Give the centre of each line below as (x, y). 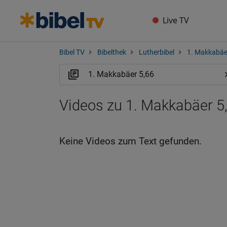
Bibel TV (72, 52)
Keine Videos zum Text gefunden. (130, 141)
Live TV (176, 20)
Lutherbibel (157, 52)
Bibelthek (112, 52)
